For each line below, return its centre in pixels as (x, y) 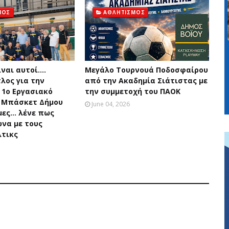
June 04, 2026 (110, 104)
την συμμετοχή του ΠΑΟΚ (132, 91)
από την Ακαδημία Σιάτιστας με (146, 81)
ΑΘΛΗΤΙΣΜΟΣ (124, 12)
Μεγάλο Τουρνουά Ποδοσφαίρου (146, 70)
